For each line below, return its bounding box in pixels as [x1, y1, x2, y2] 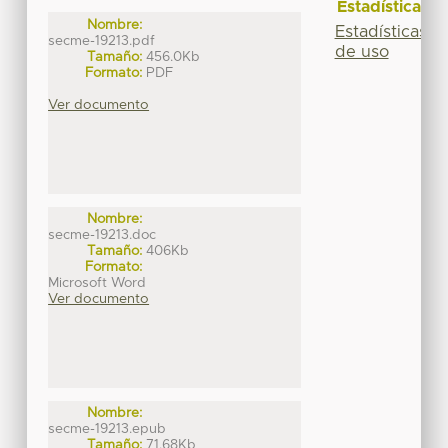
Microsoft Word [48, 275, 147, 290]
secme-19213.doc [48, 227, 157, 242]
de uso [334, 43, 389, 60]
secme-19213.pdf [48, 33, 156, 48]
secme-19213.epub [48, 422, 167, 437]
